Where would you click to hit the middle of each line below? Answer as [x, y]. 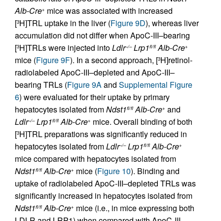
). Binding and [155, 171]
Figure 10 [114, 171]
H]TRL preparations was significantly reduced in [103, 134]
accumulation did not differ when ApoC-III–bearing [102, 35]
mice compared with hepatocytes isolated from [95, 159]
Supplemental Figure [156, 85]
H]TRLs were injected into [66, 48]
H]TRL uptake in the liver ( [65, 23]
